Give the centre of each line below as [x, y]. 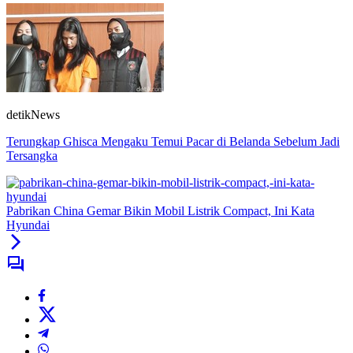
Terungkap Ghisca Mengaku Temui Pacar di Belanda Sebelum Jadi [173, 141]
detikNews [33, 114]
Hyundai [28, 225]
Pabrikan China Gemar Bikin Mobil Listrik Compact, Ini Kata [160, 210]
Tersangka [32, 155]
